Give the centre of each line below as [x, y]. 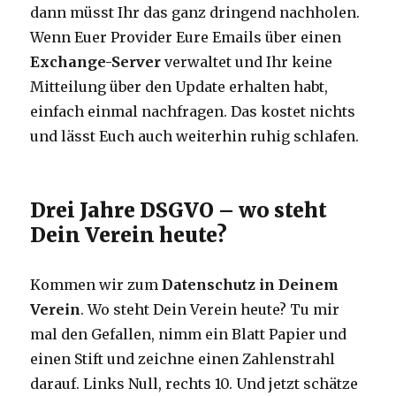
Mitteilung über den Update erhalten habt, [179, 87]
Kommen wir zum [96, 285]
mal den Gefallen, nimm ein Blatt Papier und [189, 335]
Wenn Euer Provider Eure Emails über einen [186, 38]
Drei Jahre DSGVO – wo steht [179, 210]
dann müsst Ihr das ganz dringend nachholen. [195, 13]
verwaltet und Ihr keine [247, 62]
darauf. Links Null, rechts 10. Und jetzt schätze [194, 384]
